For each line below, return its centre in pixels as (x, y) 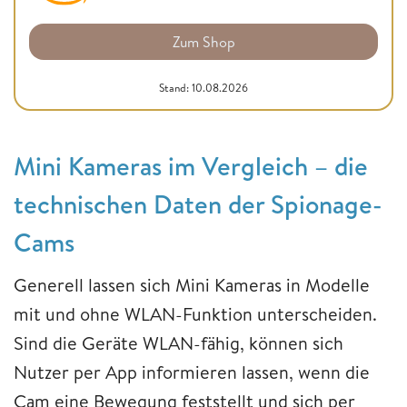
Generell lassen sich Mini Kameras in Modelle (192, 284)
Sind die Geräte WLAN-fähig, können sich (179, 342)
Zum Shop (203, 41)
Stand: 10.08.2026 (203, 87)
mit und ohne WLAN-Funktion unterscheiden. (195, 313)
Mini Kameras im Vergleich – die (191, 165)
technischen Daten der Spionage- (198, 203)
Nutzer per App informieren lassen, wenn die (192, 372)
